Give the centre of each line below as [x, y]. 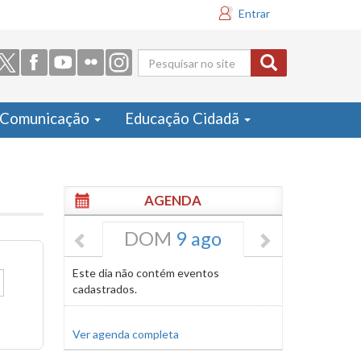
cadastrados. [104, 289]
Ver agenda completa [125, 334]
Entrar [254, 13]
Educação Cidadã [184, 118]
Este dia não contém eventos [145, 273]
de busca [184, 97]
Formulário [197, 70]
